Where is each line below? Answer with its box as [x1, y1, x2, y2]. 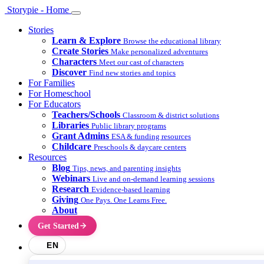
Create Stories [52, 46, 108, 56]
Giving [52, 194, 78, 204]
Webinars [52, 173, 90, 183]
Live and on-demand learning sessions [93, 174, 214, 183]
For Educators [28, 99, 81, 109]
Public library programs [91, 121, 166, 130]
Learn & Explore [52, 35, 121, 45]
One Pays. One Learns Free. [81, 196, 167, 204]
